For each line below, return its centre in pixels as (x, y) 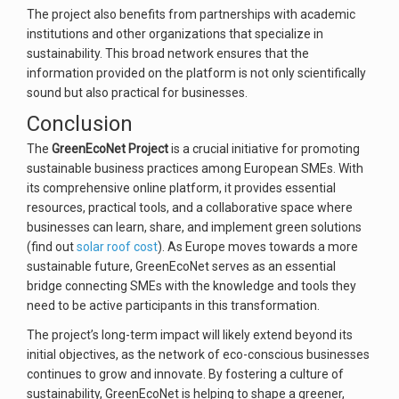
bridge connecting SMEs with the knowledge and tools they (191, 286)
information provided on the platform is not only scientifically (196, 73)
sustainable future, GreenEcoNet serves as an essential (181, 266)
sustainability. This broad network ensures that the (168, 53)
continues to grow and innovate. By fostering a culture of (185, 374)
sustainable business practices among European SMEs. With (195, 168)
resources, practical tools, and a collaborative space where (190, 208)
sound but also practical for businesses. (137, 93)
